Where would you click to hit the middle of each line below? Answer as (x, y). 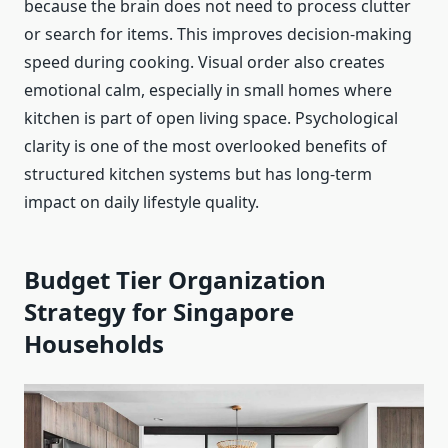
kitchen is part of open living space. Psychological (211, 118)
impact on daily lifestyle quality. (141, 202)
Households (94, 344)
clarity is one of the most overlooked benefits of (205, 146)
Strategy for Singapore (159, 312)
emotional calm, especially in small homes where (208, 90)
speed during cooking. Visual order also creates (204, 62)
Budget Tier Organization (175, 280)
